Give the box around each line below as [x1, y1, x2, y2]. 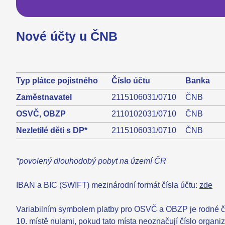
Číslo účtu [111, 76, 150, 85]
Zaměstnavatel [16, 92, 72, 101]
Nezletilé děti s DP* [16, 126, 87, 135]
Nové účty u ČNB [16, 30, 118, 43]
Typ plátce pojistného [16, 76, 98, 85]
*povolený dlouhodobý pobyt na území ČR [16, 156, 166, 165]
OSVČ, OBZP [16, 109, 66, 118]
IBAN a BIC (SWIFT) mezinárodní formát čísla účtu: [16, 180, 197, 189]
